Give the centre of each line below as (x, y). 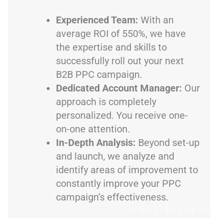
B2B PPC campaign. (99, 74)
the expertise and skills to (111, 47)
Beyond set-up (168, 142)
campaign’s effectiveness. (112, 197)
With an (156, 20)
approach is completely (106, 101)
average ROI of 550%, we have (121, 33)
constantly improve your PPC (118, 183)
